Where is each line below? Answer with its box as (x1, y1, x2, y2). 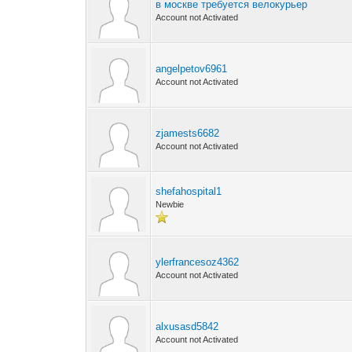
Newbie (156, 200, 185, 209)
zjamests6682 (156, 127, 220, 139)
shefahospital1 (156, 185, 222, 197)
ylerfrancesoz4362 (156, 256, 240, 268)
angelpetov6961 (156, 63, 228, 75)
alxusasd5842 (156, 321, 219, 332)
